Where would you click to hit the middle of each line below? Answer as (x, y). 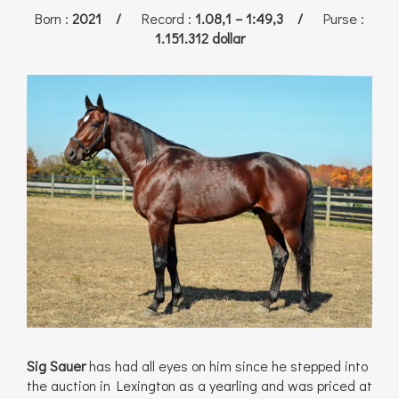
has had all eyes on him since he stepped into (227, 366)
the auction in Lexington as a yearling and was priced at (199, 386)
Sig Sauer (56, 366)
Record (162, 19)
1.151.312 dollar (199, 38)
